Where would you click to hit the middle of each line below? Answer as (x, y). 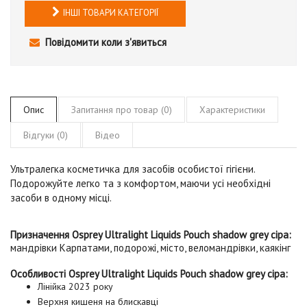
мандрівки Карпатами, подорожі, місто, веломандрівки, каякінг (150, 247)
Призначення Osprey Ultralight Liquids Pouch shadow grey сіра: (151, 234)
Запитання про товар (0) (122, 109)
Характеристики (232, 109)
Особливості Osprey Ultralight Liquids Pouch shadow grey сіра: (149, 273)
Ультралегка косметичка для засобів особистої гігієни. (133, 169)
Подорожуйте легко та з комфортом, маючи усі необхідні (140, 183)
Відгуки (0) (46, 135)
